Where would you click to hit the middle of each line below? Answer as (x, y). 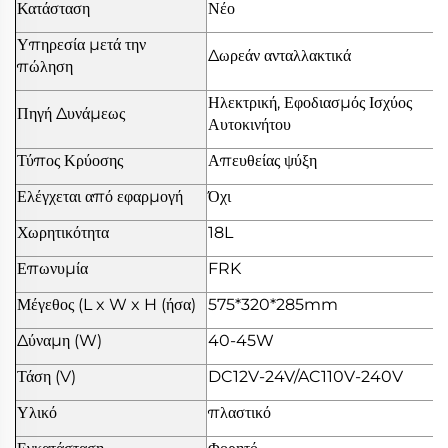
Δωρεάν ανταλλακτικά (279, 56)
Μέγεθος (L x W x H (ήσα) (106, 305)
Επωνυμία (52, 269)
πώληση (45, 67)
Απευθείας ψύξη (262, 161)
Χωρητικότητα (63, 233)
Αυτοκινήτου (249, 125)
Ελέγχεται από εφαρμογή (100, 197)
